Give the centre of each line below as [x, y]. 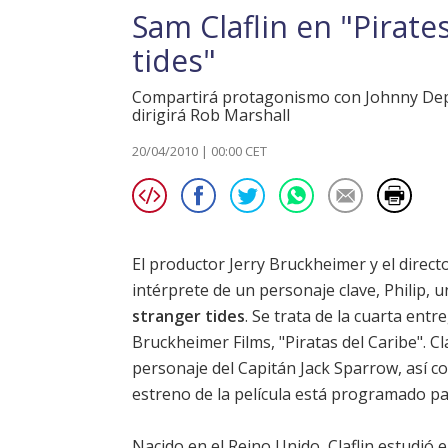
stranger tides [188, 316]
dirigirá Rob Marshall [211, 115]
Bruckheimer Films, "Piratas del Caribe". [281, 342]
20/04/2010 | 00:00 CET [199, 151]
